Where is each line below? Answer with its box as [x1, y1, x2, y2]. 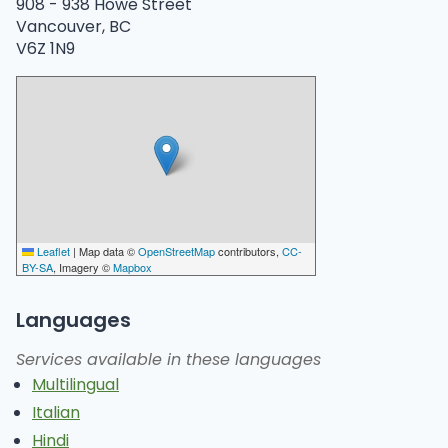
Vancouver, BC [16, 15, 131, 39]
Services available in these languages [16, 348, 321, 372]
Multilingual [32, 373, 119, 397]
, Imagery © [53, 259, 113, 276]
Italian [32, 401, 80, 425]
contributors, [215, 243, 282, 260]
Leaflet [34, 243, 70, 260]
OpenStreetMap [138, 243, 215, 260]
